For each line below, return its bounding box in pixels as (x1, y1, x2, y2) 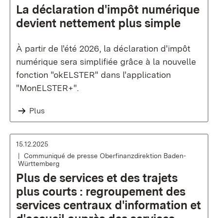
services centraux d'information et (16, 198, 201, 212)
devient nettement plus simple (16, 16, 181, 30)
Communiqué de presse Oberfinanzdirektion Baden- (24, 152, 186, 160)
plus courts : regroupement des (16, 184, 185, 199)
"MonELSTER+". (16, 83, 79, 93)
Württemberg (18, 160, 59, 167)
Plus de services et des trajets (16, 171, 178, 185)
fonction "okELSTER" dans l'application (16, 70, 171, 80)
